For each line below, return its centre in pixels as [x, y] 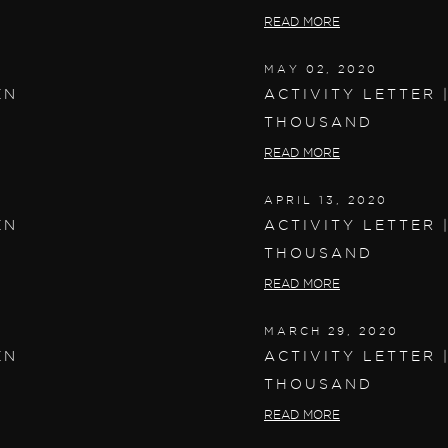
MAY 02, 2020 [321, 68]
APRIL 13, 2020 [326, 199]
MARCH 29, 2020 [331, 330]
